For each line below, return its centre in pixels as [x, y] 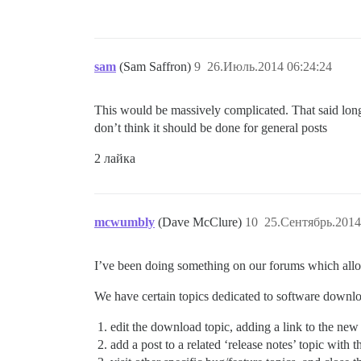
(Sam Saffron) [157, 66]
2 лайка [115, 158]
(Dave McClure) [201, 222]
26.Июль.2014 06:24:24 [270, 66]
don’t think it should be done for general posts [211, 127]
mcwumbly [124, 222]
